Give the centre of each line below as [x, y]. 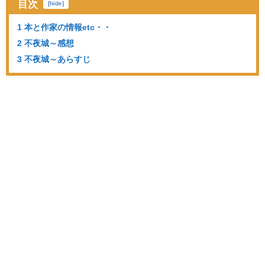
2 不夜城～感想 [46, 43]
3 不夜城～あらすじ [54, 59]
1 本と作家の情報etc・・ [64, 28]
